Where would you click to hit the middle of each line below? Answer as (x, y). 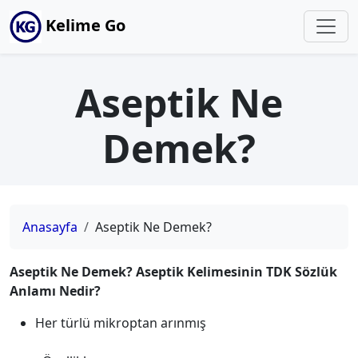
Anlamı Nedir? (55, 291)
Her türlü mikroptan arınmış (121, 323)
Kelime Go (84, 25)
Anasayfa (50, 227)
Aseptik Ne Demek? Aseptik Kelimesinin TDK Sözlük (173, 272)
